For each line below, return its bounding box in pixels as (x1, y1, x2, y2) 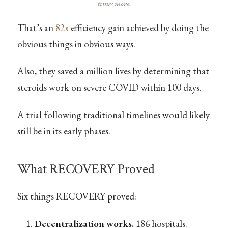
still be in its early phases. (17, 124, 110, 137)
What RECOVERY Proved (17, 161, 155, 178)
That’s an (17, 21, 55, 35)
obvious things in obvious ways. (17, 38, 135, 51)
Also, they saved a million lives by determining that (17, 65, 209, 78)
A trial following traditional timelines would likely (17, 108, 210, 121)
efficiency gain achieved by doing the (68, 21, 209, 35)
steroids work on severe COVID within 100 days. (17, 81, 202, 94)
